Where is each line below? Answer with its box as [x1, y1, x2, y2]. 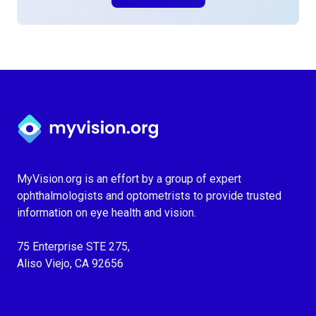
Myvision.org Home [16, 110, 112, 123]
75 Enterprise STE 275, [17, 240, 130, 253]
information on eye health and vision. [17, 206, 196, 219]
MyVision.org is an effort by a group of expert [17, 172, 241, 186]
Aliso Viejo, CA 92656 [17, 257, 123, 270]
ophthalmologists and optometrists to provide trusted [17, 189, 281, 202]
